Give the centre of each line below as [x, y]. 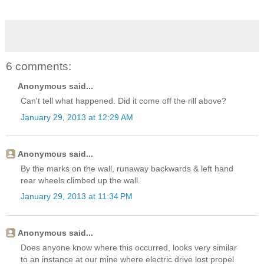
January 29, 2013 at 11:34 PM [77, 197]
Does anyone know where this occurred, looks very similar [129, 248]
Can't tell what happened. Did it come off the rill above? [123, 101]
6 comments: [39, 66]
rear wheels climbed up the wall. [80, 180]
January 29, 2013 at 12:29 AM [77, 117]
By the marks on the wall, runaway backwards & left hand [127, 168]
